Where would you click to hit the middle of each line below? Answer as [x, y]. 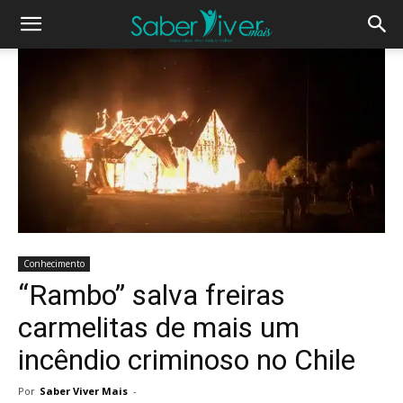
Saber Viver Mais [84, 390]
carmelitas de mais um [159, 327]
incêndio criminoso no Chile [187, 359]
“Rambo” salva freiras [152, 295]
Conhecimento [54, 263]
